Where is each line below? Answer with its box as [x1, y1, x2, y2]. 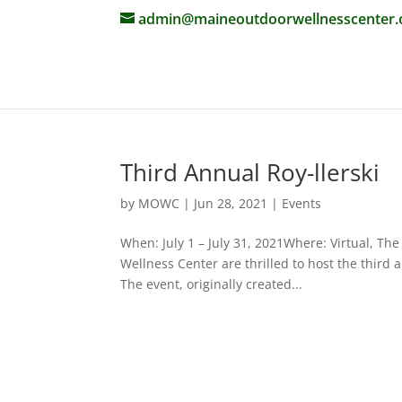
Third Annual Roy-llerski [120, 156, 380, 188]
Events [282, 195, 322, 212]
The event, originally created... [120, 275, 303, 293]
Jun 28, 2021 [194, 195, 268, 212]
